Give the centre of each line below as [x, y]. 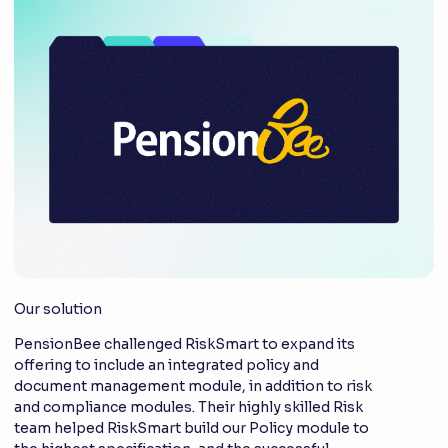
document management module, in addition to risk [193, 385]
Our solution [58, 308]
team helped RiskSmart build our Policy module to [191, 427]
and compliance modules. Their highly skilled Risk [188, 406]
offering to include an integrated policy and [166, 364]
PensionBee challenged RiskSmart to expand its [184, 343]
